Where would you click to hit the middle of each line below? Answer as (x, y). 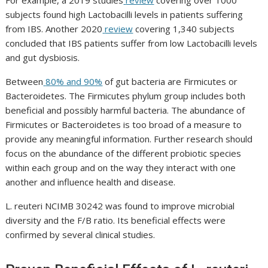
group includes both (205, 96)
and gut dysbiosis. (43, 58)
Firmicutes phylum (126, 96)
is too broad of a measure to (182, 125)
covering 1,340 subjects (184, 29)
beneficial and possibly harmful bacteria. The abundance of (125, 110)
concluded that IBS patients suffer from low (96, 43)
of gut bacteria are (143, 82)
